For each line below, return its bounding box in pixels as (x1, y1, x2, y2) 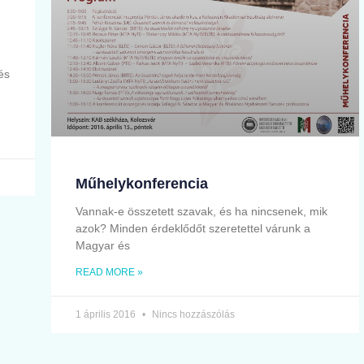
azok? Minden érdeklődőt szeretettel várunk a (76, 222, 310, 236)
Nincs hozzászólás (149, 309, 235, 321)
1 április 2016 (76, 309, 138, 321)
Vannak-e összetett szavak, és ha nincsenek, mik (76, 205, 327, 219)
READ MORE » (76, 266, 143, 279)
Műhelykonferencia (76, 175, 208, 193)
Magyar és (76, 239, 130, 253)
